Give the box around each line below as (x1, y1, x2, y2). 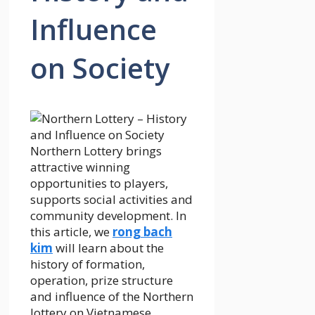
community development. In (30, 207, 186, 224)
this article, (30, 224, 94, 240)
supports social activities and (30, 191, 193, 208)
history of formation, (30, 256, 145, 273)
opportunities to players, (30, 175, 168, 192)
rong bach (112, 224, 172, 240)
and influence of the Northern (30, 288, 193, 305)
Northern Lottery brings (30, 143, 162, 160)
